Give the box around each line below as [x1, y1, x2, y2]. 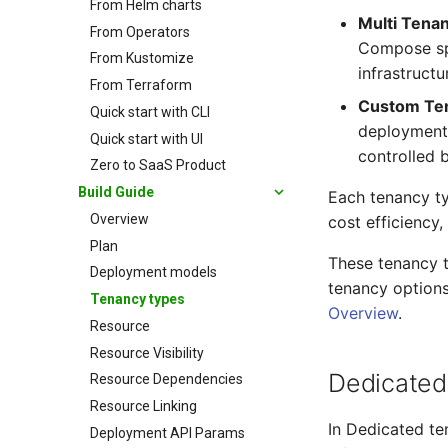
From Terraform [90, 77, 192, 93]
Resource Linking [90, 398, 197, 414]
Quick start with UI [90, 130, 203, 147]
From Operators [90, 23, 190, 40]
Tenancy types [90, 291, 185, 307]
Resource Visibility [90, 344, 204, 361]
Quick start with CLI [90, 103, 210, 120]
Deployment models [90, 264, 217, 281]
